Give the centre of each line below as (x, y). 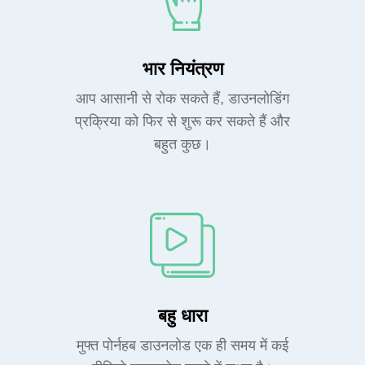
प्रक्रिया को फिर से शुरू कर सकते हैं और (182, 121)
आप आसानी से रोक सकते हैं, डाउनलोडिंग (182, 99)
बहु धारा (182, 316)
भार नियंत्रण (182, 69)
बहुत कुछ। (182, 144)
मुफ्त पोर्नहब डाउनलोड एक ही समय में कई (182, 345)
